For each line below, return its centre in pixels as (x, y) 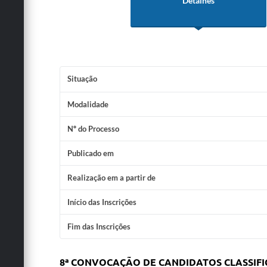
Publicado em (90, 153)
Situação (82, 79)
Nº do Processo (93, 129)
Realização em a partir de (111, 178)
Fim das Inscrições (99, 226)
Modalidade (88, 104)
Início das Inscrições (102, 202)
